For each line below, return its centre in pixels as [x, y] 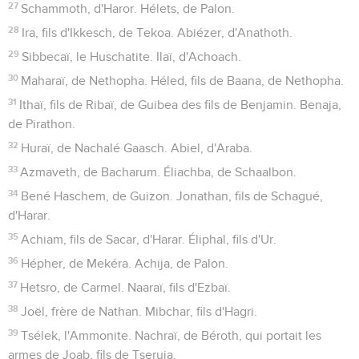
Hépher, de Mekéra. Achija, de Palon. [125, 263]
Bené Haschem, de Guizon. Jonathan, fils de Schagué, [172, 196]
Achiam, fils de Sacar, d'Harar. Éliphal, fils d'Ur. [149, 239]
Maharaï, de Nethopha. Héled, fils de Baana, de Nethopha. [183, 81]
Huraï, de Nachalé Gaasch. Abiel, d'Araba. [137, 148]
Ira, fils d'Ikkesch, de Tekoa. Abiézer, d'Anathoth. [157, 32]
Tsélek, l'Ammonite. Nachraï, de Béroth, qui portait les [171, 335]
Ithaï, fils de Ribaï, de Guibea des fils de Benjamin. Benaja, [181, 105]
